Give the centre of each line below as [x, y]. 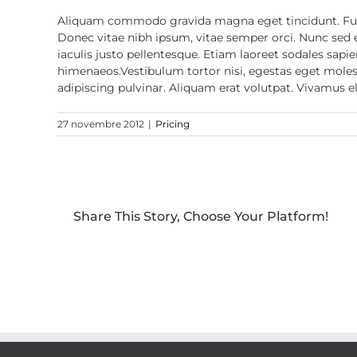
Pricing [173, 124]
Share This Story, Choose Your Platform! [201, 216]
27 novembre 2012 [101, 124]
